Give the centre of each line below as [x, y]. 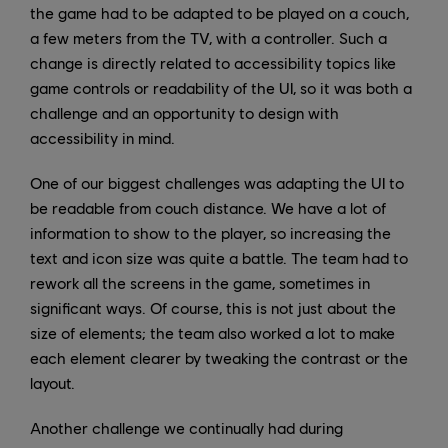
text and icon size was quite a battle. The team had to [219, 257]
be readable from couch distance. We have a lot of [208, 207]
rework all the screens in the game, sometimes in [200, 282]
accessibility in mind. [102, 137]
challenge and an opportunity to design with [184, 112]
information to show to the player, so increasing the [210, 232]
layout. [52, 382]
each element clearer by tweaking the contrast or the [219, 357]
